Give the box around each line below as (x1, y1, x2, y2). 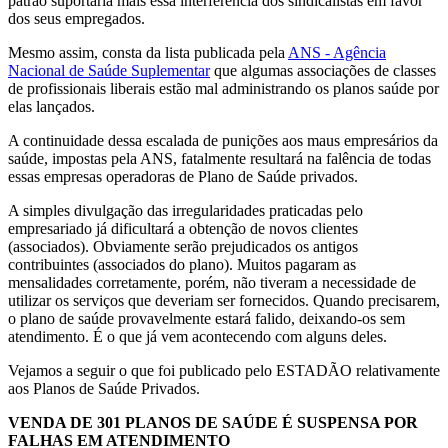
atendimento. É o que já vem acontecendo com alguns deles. (8, 327, 387, 345)
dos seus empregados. (8, 9, 145, 27)
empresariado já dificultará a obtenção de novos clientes (8, 219, 358, 237)
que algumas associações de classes (210, 61, 436, 79)
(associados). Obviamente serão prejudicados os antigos (8, 237, 358, 255)
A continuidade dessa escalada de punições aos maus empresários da (8, 131, 438, 149)
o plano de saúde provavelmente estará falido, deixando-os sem (8, 309, 405, 327)
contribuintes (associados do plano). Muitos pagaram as (8, 255, 356, 273)
